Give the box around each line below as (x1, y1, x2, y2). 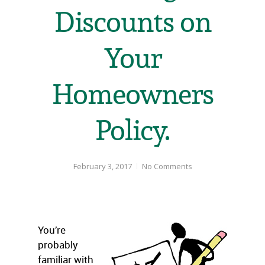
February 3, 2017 (73, 161, 132, 172)
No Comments (141, 161, 192, 172)
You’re (38, 223, 66, 237)
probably (38, 238, 78, 251)
